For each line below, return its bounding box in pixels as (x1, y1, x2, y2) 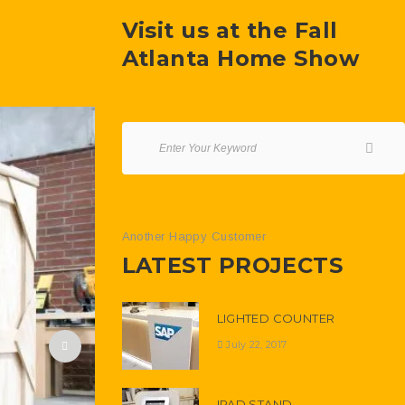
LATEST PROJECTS (121, 252, 344, 278)
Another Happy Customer (121, 230, 267, 243)
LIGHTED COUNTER (216, 311, 335, 325)
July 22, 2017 (226, 337, 287, 351)
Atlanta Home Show (121, 45, 360, 71)
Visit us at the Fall (121, 17, 338, 43)
